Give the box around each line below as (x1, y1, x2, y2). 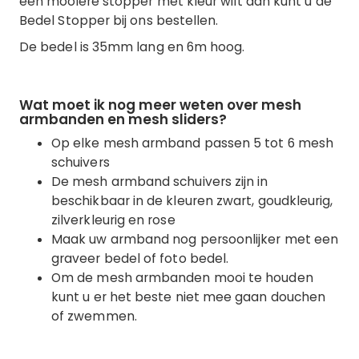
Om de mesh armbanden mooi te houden (51, 268, 313, 286)
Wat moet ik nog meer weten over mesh (19, 95, 301, 115)
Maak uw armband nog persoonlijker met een (51, 230, 339, 248)
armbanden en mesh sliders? (19, 109, 227, 129)
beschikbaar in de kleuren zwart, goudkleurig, (51, 192, 333, 209)
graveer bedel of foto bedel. (51, 249, 229, 267)
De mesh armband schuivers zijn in (51, 172, 268, 190)
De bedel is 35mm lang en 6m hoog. (19, 38, 245, 55)
